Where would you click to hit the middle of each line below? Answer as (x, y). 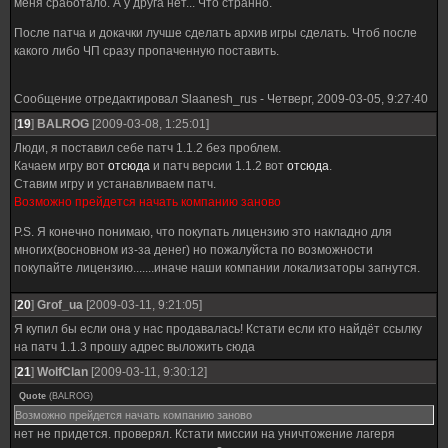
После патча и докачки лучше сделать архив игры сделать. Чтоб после (215, 33)
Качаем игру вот (61, 166)
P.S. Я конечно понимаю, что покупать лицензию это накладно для (203, 232)
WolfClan (62, 372)
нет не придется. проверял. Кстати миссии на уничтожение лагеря (204, 434)
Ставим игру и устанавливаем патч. (115, 184)
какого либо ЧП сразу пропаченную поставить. (146, 51)
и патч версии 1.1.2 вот (218, 166)
